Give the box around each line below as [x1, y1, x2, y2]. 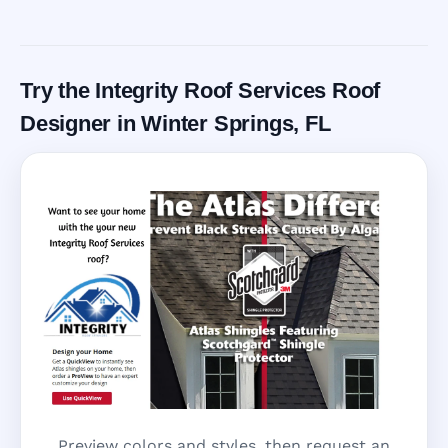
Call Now [97, 24, 170, 47]
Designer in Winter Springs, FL [20, 111, 331, 137]
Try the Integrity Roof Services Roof [20, 78, 381, 104]
